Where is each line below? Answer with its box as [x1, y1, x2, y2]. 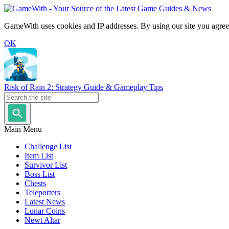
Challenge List [25, 142, 72, 151]
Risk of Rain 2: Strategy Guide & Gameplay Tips [4, 83, 163, 91]
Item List [25, 151, 53, 160]
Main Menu [4, 125, 42, 133]
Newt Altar [25, 216, 60, 224]
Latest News [25, 197, 65, 206]
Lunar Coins [25, 207, 65, 215]
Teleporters [25, 188, 60, 197]
